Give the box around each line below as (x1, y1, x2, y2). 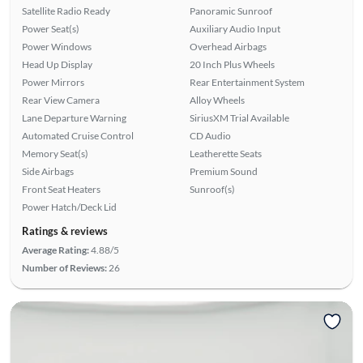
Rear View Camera (21, 93, 100, 106)
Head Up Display (21, 58, 92, 70)
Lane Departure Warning (21, 111, 126, 124)
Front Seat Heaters (21, 182, 100, 195)
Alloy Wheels (190, 93, 245, 106)
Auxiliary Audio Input (190, 22, 280, 35)
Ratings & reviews (21, 224, 108, 237)
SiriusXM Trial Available (190, 111, 289, 124)
